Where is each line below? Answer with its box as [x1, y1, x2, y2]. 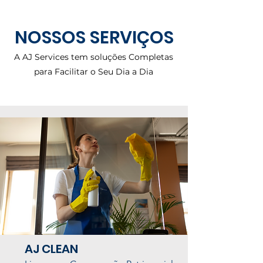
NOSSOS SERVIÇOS [14, 25, 174, 50]
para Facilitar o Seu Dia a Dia [34, 66, 153, 77]
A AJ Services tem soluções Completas [14, 52, 173, 62]
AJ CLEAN [25, 241, 78, 257]
